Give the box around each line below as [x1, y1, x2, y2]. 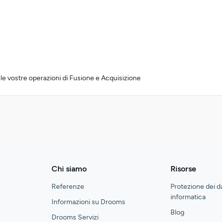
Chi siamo [52, 164, 87, 174]
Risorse [170, 164, 196, 174]
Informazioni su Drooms [52, 198, 125, 207]
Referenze [52, 182, 84, 191]
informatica [170, 193, 206, 202]
